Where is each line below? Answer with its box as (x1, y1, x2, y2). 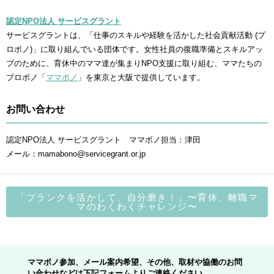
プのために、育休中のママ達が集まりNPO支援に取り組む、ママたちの (6, 59, 262, 68)
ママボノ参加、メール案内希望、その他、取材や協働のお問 (28, 257, 242, 267)
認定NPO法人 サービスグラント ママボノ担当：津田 (6, 135, 201, 144)
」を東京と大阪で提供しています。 (78, 73, 205, 82)
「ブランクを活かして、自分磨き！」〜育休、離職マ (16, 192, 258, 202)
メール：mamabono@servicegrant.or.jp (6, 149, 146, 158)
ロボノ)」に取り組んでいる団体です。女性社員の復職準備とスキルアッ (6, 45, 263, 54)
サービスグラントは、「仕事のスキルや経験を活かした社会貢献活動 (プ (6, 31, 265, 40)
